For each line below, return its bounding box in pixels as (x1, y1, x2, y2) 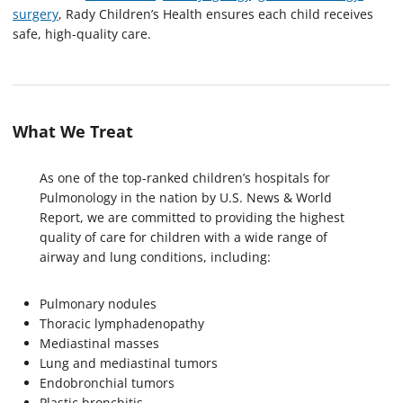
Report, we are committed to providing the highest (40, 208, 345, 226)
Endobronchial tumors (40, 373, 178, 391)
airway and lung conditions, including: (40, 247, 274, 265)
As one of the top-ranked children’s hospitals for (40, 168, 330, 186)
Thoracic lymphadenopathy (40, 314, 208, 332)
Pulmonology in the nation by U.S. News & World (40, 188, 332, 206)
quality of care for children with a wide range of (40, 228, 327, 246)
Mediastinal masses (40, 334, 163, 352)
